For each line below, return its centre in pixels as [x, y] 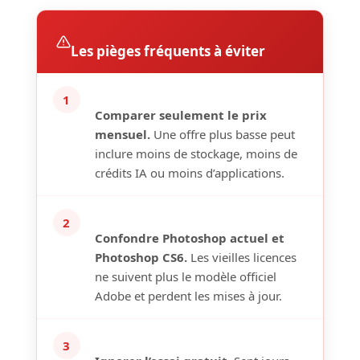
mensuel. [122, 135]
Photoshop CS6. [141, 258]
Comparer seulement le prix [180, 115]
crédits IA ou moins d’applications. [189, 173]
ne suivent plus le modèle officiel [185, 277]
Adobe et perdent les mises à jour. [188, 296]
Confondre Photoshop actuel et [189, 238]
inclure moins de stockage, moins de [196, 154]
